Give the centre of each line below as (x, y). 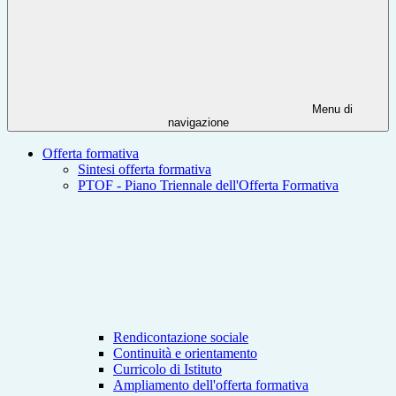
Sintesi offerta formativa (145, 170)
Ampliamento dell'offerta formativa (211, 385)
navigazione (198, 123)
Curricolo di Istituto (168, 369)
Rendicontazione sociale (181, 338)
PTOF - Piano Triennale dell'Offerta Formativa (208, 186)
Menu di (331, 110)
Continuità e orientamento (185, 354)
